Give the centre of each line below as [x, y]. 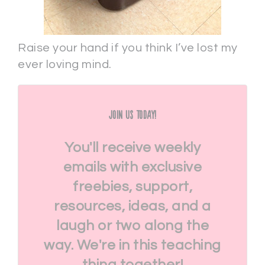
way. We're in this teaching [132, 245]
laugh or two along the [132, 226]
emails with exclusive [132, 167]
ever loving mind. [65, 64]
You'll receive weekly [132, 148]
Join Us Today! [132, 115]
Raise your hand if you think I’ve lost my [128, 48]
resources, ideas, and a [132, 206]
